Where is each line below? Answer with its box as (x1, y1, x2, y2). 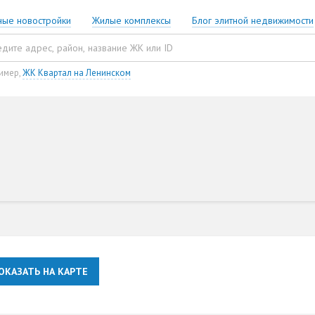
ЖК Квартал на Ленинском (22, 67, 131, 79)
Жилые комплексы (92, 14, 171, 27)
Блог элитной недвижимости (192, 14, 314, 27)
